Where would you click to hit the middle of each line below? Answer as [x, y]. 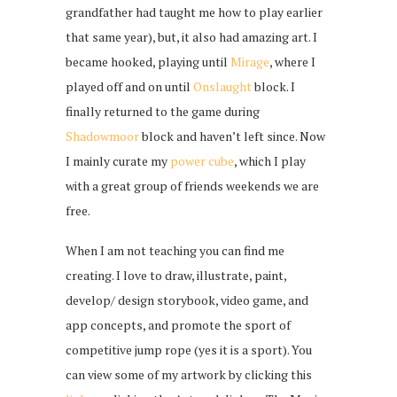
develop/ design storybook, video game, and [187, 300]
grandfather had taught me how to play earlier [194, 12]
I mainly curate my [118, 161]
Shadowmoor [102, 136]
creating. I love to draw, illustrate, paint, [176, 276]
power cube [202, 161]
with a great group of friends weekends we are [192, 186]
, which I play [270, 161]
